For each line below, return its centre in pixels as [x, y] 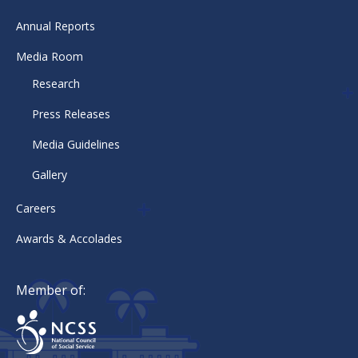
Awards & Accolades [69, 238]
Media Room [50, 56]
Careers [36, 208]
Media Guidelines [76, 144]
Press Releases [71, 113]
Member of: [51, 290]
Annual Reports [56, 26]
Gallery [50, 174]
